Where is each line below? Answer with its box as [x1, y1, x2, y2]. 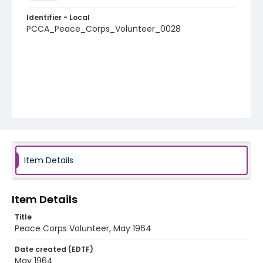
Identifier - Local [26, 12, 90, 22]
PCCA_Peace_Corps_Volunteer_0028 [26, 23, 181, 35]
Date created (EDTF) [15, 244, 93, 254]
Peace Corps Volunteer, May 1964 [15, 222, 151, 234]
